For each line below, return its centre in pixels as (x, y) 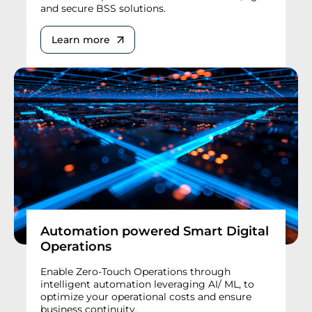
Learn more (81, 40)
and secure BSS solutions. (103, 9)
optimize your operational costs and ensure (146, 297)
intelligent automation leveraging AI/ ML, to (147, 284)
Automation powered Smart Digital (155, 232)
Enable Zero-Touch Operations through (135, 272)
